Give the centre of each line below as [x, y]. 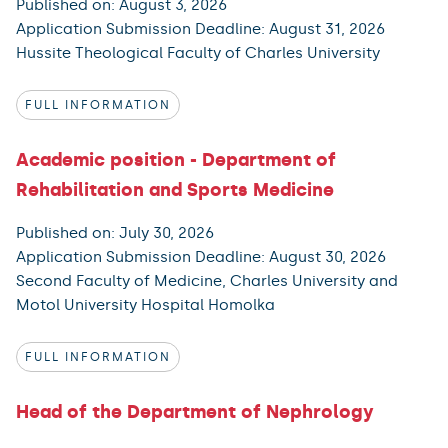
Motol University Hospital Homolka [145, 304]
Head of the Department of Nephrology [195, 411]
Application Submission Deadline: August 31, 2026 [200, 28]
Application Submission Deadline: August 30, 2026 [201, 256]
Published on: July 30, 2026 [115, 232]
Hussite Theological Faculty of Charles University [198, 52]
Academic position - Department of [176, 159]
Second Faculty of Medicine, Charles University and [207, 280]
